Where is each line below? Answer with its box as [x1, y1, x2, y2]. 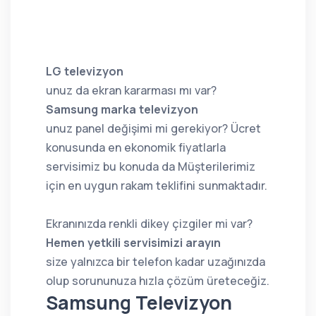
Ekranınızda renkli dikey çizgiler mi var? [46, 215, 253, 231]
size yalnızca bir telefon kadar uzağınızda [46, 253, 265, 269]
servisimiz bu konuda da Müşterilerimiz [46, 158, 255, 174]
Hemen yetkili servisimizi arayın [46, 234, 221, 250]
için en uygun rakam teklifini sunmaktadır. [46, 177, 267, 193]
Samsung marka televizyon [46, 101, 198, 117]
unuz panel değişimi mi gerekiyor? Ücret [46, 120, 261, 136]
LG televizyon [46, 63, 123, 79]
